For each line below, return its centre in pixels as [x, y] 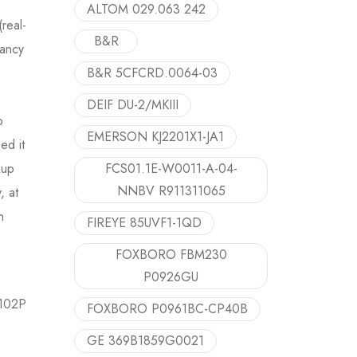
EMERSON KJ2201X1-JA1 [155, 137]
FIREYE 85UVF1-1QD [144, 223]
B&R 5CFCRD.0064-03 [152, 73]
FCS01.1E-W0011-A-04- [171, 169]
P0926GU [171, 277]
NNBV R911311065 [171, 191]
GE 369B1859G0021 [145, 341]
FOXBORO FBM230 [171, 255]
